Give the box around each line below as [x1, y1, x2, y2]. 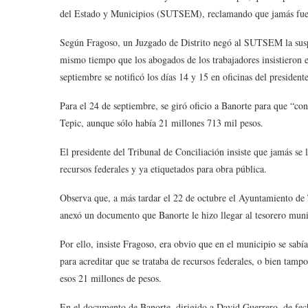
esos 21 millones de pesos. [60, 272, 162, 285]
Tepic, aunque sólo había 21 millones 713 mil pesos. [60, 116, 263, 129]
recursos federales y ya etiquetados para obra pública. [60, 162, 267, 175]
